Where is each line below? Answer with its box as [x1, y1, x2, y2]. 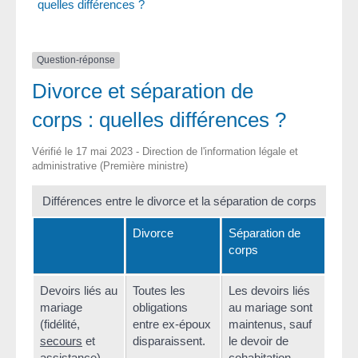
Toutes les [133, 283, 185, 297]
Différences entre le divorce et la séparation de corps [42, 193, 316, 208]
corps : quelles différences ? [32, 107, 286, 132]
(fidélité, [40, 316, 80, 331]
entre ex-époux [133, 316, 211, 331]
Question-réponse [37, 54, 115, 66]
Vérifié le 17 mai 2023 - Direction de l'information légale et [32, 145, 298, 157]
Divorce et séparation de [32, 78, 253, 103]
